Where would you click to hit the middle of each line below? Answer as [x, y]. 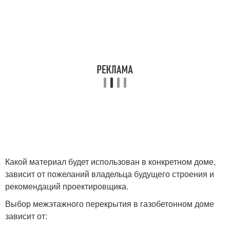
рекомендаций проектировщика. [67, 186]
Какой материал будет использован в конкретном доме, [110, 161]
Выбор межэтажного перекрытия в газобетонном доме [110, 204]
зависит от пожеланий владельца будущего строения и [110, 174]
